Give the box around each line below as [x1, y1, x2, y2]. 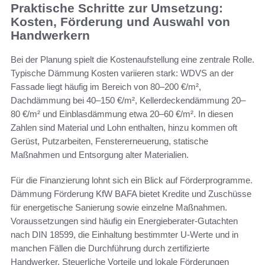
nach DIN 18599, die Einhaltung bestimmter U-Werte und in [11, 229, 238, 240]
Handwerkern [11, 28, 90, 43]
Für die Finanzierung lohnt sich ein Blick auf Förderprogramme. [11, 174, 253, 185]
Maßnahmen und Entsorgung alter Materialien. [11, 149, 189, 160]
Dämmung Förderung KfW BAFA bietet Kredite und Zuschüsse [11, 188, 251, 199]
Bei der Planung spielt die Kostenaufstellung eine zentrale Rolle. [11, 54, 254, 64]
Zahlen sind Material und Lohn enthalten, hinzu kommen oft [11, 122, 237, 132]
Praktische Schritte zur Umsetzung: [11, 1, 223, 15]
